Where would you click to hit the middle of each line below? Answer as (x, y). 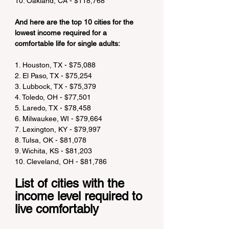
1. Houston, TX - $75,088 (55, 65)
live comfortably (57, 209)
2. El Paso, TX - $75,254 (53, 76)
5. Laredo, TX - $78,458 (53, 108)
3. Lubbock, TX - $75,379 (55, 86)
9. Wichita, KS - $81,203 (53, 151)
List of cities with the (71, 183)
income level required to (80, 196)
